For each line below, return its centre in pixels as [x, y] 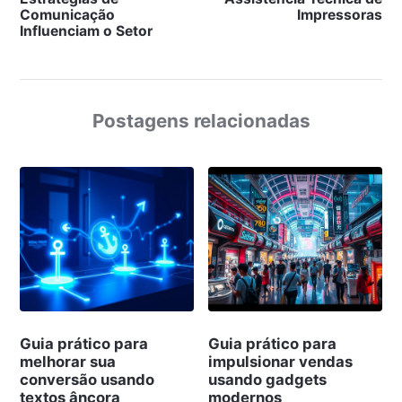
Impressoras [340, 15]
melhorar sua [67, 361]
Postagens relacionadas [201, 121]
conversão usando [87, 379]
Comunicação [67, 15]
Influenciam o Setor [86, 31]
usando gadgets [268, 379]
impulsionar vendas [281, 361]
